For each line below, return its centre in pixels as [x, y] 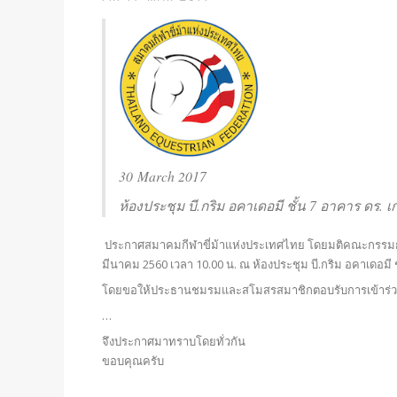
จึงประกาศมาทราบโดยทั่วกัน [174, 341]
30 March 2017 [163, 175]
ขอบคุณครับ [133, 360]
